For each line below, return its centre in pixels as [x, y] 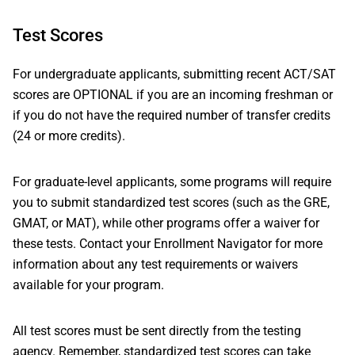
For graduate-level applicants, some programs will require [172, 182]
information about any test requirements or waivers [155, 264]
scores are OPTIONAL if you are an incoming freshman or [173, 95]
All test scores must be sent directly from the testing [157, 331]
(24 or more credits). [69, 136]
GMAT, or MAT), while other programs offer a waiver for [166, 223]
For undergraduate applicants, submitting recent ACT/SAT [174, 74]
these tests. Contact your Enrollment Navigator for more [168, 244]
